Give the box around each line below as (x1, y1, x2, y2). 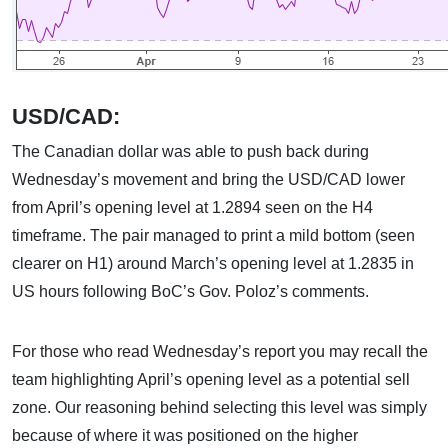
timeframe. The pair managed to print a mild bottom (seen (12, 227, 415, 244)
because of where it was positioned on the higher (12, 427, 358, 444)
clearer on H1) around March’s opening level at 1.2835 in (12, 255, 414, 272)
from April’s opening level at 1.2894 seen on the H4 (12, 199, 373, 216)
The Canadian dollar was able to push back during (12, 143, 369, 160)
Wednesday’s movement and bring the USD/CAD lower (12, 171, 405, 188)
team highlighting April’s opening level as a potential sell (12, 371, 410, 388)
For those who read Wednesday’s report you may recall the (12, 343, 428, 360)
